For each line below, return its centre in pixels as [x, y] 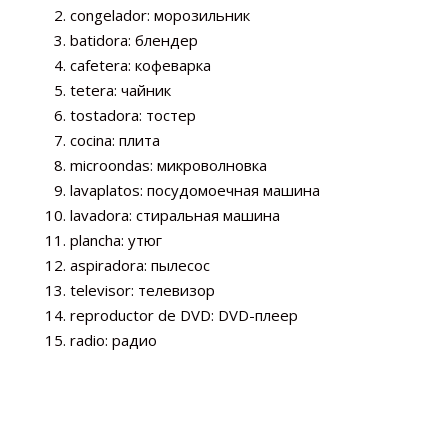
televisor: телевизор [142, 289]
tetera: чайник [120, 89]
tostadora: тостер [133, 114]
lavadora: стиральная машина [175, 214]
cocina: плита [115, 139]
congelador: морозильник [160, 14]
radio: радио [113, 339]
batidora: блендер [134, 39]
